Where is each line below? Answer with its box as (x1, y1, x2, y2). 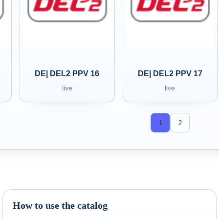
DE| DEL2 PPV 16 (35, 69, 100, 78)
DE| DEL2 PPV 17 (137, 69, 202, 78)
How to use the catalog (13, 199, 108, 211)
